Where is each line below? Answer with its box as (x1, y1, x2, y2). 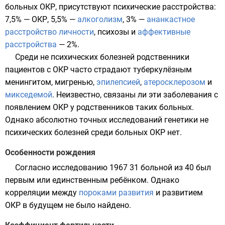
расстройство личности (5, 27, 94, 37)
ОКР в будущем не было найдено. (5, 200, 131, 210)
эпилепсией (96, 77, 140, 87)
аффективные (138, 27, 190, 37)
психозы (97, 27, 129, 37)
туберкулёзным (133, 65, 192, 74)
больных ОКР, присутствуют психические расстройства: (5, 2, 216, 12)
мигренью (55, 77, 93, 87)
